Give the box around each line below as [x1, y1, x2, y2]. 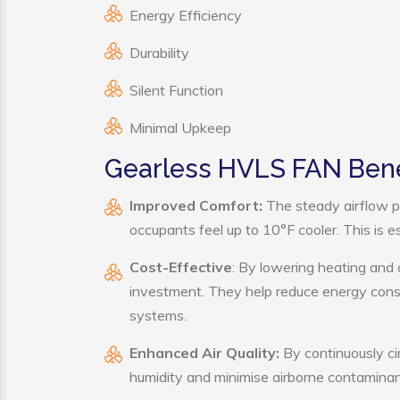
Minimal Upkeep [129, 119, 231, 137]
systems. [129, 306, 187, 324]
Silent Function [129, 81, 223, 99]
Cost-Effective [129, 258, 232, 276]
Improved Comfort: [129, 196, 262, 214]
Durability [129, 44, 189, 62]
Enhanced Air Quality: [129, 344, 283, 362]
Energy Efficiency [129, 6, 242, 24]
